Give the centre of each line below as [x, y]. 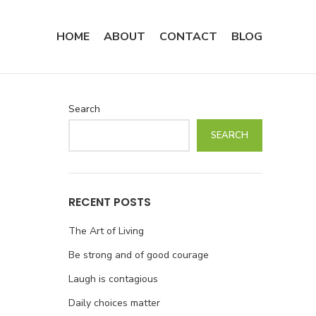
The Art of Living [106, 231]
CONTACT [188, 36]
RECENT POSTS [109, 202]
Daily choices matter [114, 303]
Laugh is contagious [113, 279]
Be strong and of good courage [138, 255]
